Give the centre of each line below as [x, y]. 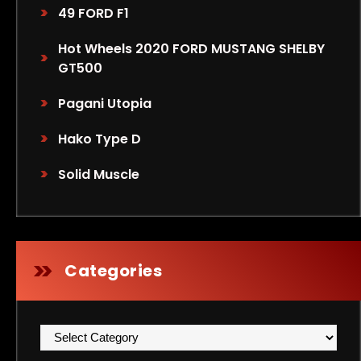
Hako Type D [100, 139]
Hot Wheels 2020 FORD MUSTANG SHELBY [192, 49]
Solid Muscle [99, 174]
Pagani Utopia [105, 104]
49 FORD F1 [94, 13]
